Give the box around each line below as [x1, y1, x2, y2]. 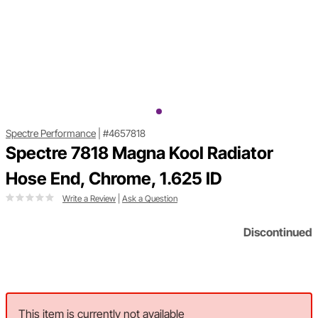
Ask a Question [122, 193, 177, 204]
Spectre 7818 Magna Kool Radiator [6, 143, 273, 164]
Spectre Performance [6, 127, 96, 140]
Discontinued [243, 225, 312, 240]
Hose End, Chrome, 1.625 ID [6, 168, 222, 190]
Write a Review [62, 193, 116, 204]
